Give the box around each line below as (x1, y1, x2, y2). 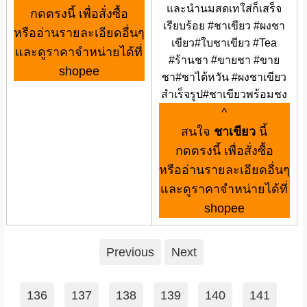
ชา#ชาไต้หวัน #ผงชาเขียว (162, 71, 287, 83)
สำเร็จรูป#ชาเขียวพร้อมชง (161, 88, 288, 100)
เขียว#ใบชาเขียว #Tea (171, 36, 278, 49)
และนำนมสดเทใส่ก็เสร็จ (167, 2, 282, 14)
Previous (106, 245, 155, 260)
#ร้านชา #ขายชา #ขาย (169, 53, 280, 66)
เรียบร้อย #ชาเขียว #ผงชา (163, 19, 286, 32)
